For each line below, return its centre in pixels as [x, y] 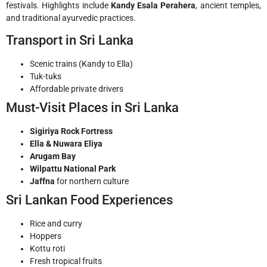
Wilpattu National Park [73, 168]
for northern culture [92, 181]
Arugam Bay [53, 156]
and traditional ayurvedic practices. [71, 18]
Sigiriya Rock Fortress [71, 131]
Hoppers [46, 236]
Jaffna [42, 181]
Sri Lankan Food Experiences [89, 200]
